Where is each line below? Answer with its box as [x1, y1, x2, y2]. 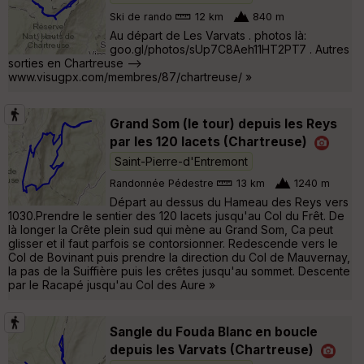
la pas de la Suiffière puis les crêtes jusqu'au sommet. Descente [8, 263, 350, 278]
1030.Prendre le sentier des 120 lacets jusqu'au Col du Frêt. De [8, 208, 344, 223]
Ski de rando [110, 11, 172, 24]
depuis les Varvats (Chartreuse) [110, 341, 314, 357]
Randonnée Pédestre [110, 177, 214, 190]
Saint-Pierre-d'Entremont [115, 154, 248, 168]
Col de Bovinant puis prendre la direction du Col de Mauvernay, [8, 249, 350, 264]
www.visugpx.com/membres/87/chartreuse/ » [8, 69, 252, 84]
